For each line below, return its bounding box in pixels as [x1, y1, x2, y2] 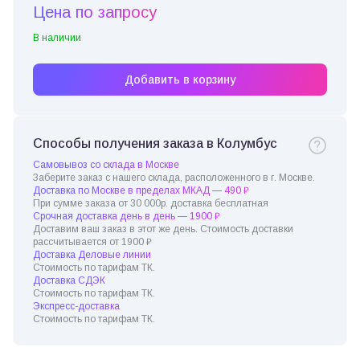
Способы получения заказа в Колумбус [33, 137, 277, 150]
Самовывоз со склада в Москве [33, 159, 179, 170]
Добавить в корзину [125, 73, 235, 86]
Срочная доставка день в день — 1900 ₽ [33, 211, 220, 222]
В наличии [33, 32, 81, 43]
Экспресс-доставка [33, 301, 120, 312]
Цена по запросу [33, 3, 157, 21]
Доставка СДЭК [33, 275, 105, 286]
